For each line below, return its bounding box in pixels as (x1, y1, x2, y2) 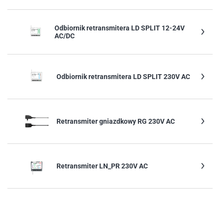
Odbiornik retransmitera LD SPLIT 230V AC (56, 73, 190, 81)
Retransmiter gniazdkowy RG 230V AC (56, 117, 175, 125)
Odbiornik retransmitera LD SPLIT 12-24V (55, 24, 185, 32)
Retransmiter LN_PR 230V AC (56, 162, 148, 170)
